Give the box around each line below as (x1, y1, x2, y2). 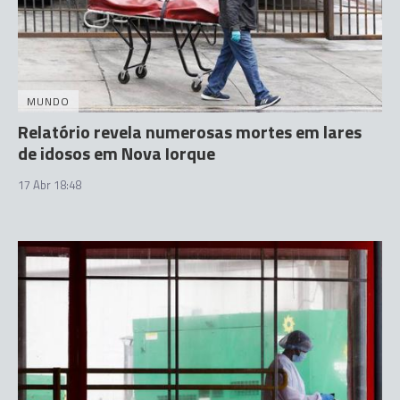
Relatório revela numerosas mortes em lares (18, 117, 362, 146)
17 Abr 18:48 (18, 175, 81, 194)
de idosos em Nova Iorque (18, 138, 215, 167)
